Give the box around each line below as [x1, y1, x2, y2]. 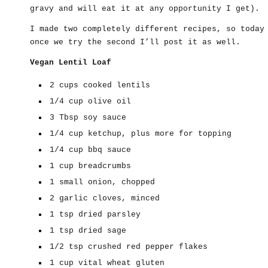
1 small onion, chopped [50, 178, 155, 187]
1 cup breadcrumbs [50, 162, 131, 170]
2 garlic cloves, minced [50, 194, 160, 203]
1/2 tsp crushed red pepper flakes [50, 242, 208, 251]
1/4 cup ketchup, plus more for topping [50, 129, 232, 138]
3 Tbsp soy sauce [50, 113, 126, 122]
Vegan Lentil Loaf [30, 58, 111, 67]
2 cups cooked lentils [50, 81, 150, 90]
